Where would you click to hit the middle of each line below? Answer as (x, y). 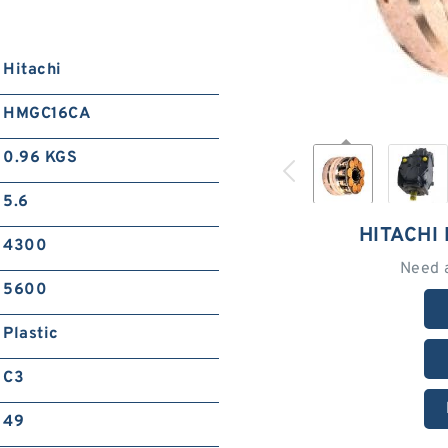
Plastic (31, 334)
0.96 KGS (40, 158)
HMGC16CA (47, 114)
